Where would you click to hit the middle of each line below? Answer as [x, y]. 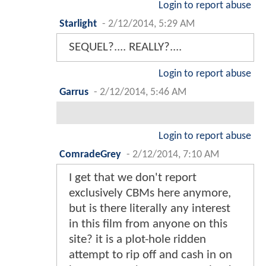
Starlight [78, 24]
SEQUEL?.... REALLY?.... [125, 47]
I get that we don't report [133, 178]
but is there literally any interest [150, 209]
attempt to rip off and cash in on [151, 255]
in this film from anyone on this [148, 224]
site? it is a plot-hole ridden [137, 240]
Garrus [74, 93]
